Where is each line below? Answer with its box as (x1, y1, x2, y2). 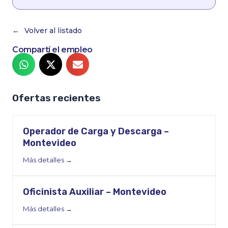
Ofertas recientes (12, 92, 101, 104)
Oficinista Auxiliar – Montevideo (23, 186, 166, 198)
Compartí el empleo (12, 45, 93, 55)
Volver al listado (24, 25, 82, 35)
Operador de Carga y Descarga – (23, 126, 169, 137)
